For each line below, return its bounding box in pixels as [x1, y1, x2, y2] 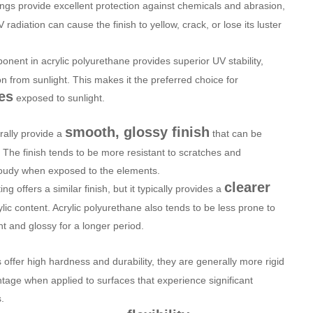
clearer [224, 179, 270, 195]
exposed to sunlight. [13, 92, 105, 103]
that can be [210, 127, 262, 139]
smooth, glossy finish [65, 124, 210, 140]
